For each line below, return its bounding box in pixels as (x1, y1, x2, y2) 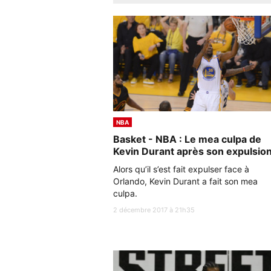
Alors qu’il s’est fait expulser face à (113, 163, 249, 174)
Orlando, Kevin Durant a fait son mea (113, 175, 258, 186)
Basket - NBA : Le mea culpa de (113, 132, 261, 145)
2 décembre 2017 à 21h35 (113, 205, 195, 214)
